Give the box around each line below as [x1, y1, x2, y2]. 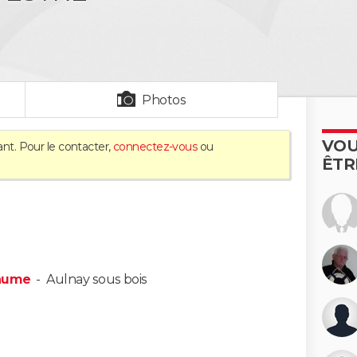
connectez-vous [112, 139, 198, 154]
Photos [142, 92, 186, 108]
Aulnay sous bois [45, 272, 147, 287]
